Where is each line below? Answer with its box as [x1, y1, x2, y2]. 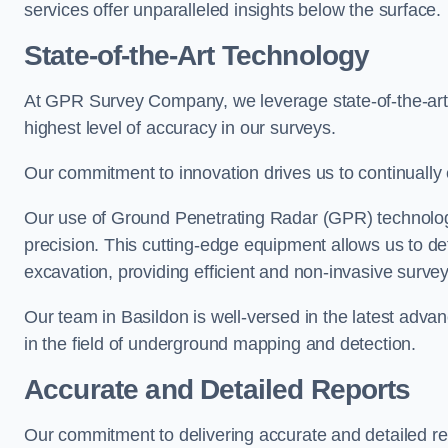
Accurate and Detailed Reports [24, 374, 411, 405]
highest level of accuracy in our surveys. [24, 118, 336, 138]
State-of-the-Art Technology [24, 40, 370, 71]
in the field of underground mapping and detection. [24, 334, 417, 354]
